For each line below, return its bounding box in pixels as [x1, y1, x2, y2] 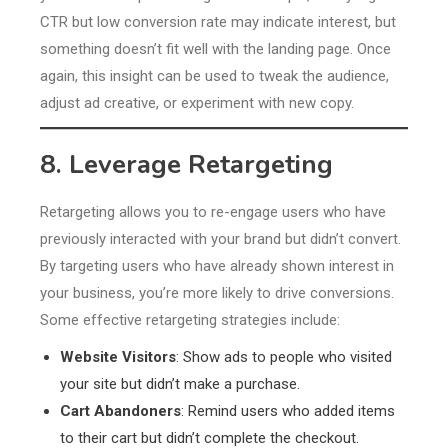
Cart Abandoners [60, 402, 181, 421]
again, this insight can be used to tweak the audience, [40, 67, 389, 86]
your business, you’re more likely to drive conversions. [40, 284, 394, 303]
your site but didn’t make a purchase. [60, 375, 300, 394]
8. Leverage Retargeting [40, 147, 333, 183]
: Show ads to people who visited [176, 348, 392, 367]
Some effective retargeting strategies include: [40, 311, 340, 330]
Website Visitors [60, 348, 176, 367]
